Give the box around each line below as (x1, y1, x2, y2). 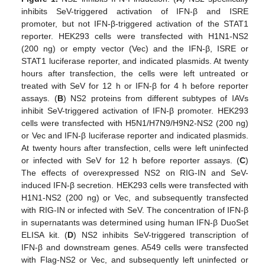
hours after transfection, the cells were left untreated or (21, 68, 248, 78)
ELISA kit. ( (21, 230, 68, 240)
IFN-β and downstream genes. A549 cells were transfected (21, 242, 248, 252)
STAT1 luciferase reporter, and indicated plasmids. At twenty (21, 56, 248, 66)
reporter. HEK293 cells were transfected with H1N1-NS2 (21, 31, 248, 41)
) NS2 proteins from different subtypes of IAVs (63, 93, 248, 103)
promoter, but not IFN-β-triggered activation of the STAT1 (21, 18, 248, 28)
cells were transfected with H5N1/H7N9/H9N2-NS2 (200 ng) (21, 118, 248, 128)
